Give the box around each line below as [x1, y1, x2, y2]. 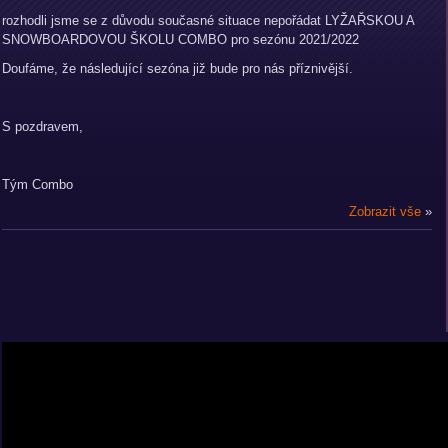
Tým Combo [2, 177, 73, 192]
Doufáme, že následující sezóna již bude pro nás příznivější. [2, 61, 353, 76]
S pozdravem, [2, 119, 83, 134]
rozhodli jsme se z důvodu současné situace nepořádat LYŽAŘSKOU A [2, 13, 414, 28]
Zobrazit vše [349, 204, 421, 219]
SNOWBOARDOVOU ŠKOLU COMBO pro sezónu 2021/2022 [2, 32, 359, 47]
